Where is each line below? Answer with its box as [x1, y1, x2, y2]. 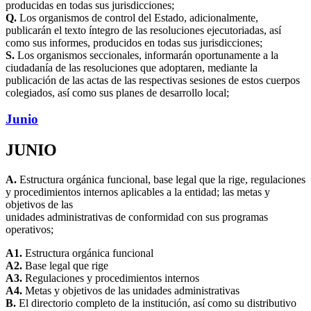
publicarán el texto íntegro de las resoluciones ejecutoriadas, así [6, 24, 281, 36]
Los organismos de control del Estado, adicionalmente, [17, 11, 258, 24]
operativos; [6, 224, 53, 236]
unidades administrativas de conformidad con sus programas [6, 211, 268, 224]
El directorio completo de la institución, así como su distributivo [16, 297, 296, 310]
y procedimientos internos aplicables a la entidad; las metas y [6, 186, 270, 199]
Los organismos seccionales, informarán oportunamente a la [15, 49, 278, 61]
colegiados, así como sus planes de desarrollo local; [6, 86, 229, 99]
